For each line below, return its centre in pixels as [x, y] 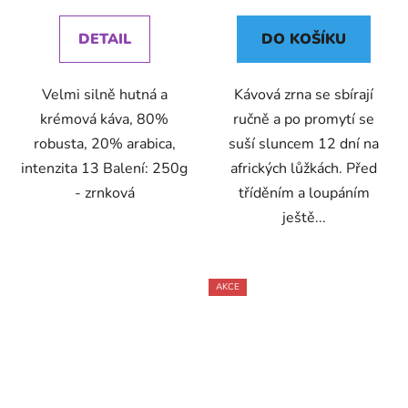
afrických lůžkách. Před [304, 169]
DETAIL [104, 40]
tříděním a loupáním [304, 194]
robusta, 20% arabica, [104, 144]
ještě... [304, 218]
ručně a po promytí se [304, 120]
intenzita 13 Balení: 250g [104, 169]
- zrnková [104, 194]
